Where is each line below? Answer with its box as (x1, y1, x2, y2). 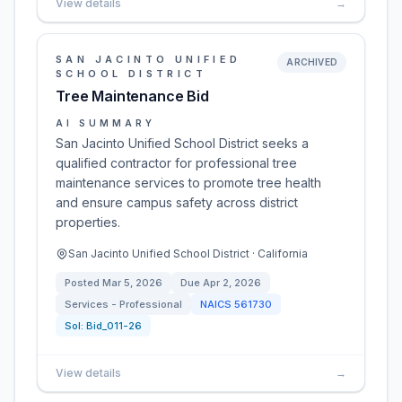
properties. (56, 214, 120, 230)
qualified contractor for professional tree (56, 155, 297, 170)
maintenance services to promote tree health (56, 175, 321, 190)
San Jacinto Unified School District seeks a (56, 135, 309, 151)
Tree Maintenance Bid (56, 87, 209, 105)
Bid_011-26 (86, 319, 142, 332)
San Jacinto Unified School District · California (68, 247, 308, 260)
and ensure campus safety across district (56, 195, 298, 210)
